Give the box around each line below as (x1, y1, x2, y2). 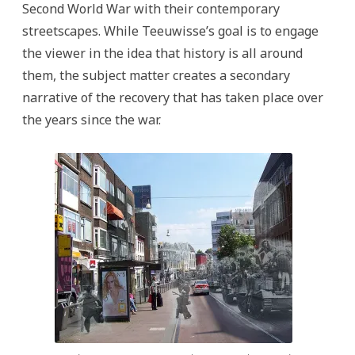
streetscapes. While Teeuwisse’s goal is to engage (22, 22, 319, 40)
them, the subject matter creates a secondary (22, 67, 290, 84)
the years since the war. (22, 111, 161, 128)
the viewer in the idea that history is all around (22, 44, 303, 62)
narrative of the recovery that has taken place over (22, 89, 323, 106)
